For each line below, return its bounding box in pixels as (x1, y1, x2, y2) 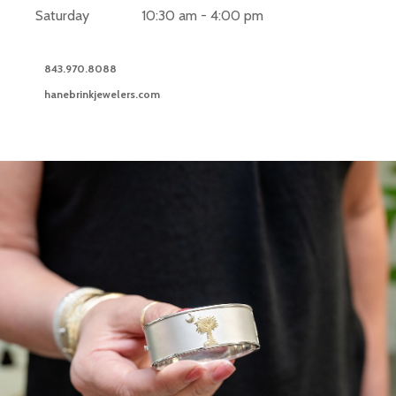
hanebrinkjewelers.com (44, 87, 161, 101)
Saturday (35, 7, 90, 25)
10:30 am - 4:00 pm (141, 7, 264, 25)
